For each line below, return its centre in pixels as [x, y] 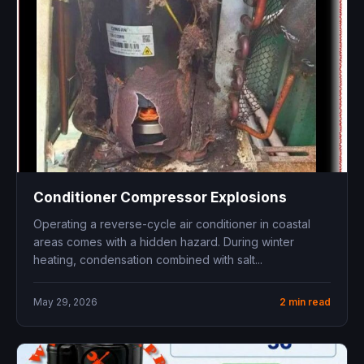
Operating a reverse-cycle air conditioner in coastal [172, 223]
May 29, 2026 [65, 301]
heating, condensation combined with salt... [148, 259]
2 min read [305, 301]
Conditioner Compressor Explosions [160, 197]
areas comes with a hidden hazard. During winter [164, 241]
